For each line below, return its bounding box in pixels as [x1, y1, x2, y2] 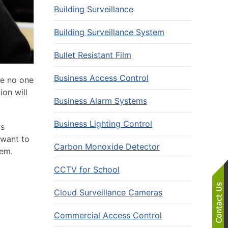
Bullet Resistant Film [54, 50, 131, 60]
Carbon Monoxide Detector [54, 141, 160, 152]
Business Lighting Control [54, 119, 152, 129]
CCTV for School [54, 164, 120, 175]
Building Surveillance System [54, 27, 164, 37]
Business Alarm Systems [54, 96, 147, 106]
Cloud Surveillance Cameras [54, 187, 162, 197]
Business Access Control [54, 73, 149, 83]
